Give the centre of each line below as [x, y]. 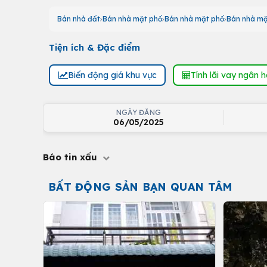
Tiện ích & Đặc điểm [94, 47]
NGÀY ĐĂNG [139, 112]
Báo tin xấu [72, 157]
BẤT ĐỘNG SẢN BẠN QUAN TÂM [140, 187]
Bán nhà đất [79, 19]
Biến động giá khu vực [112, 75]
